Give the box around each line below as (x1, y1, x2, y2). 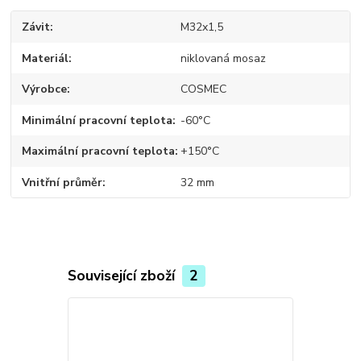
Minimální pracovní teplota (22, 112, 173, 128)
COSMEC (180, 81, 226, 98)
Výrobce (22, 81, 68, 98)
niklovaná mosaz (180, 50, 266, 66)
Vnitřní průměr (22, 174, 103, 190)
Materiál (22, 50, 69, 66)
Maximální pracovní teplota (22, 143, 176, 160)
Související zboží (67, 266, 179, 286)
